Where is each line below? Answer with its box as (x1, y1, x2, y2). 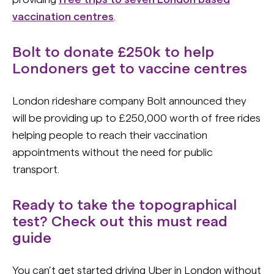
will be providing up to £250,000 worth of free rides (12, 113, 261, 124)
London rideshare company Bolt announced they (12, 95, 246, 106)
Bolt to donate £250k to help (12, 45, 214, 60)
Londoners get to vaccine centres (12, 62, 247, 76)
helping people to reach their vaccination (12, 130, 207, 141)
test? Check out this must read (12, 215, 228, 229)
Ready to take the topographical (12, 198, 237, 213)
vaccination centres (12, 11, 114, 22)
